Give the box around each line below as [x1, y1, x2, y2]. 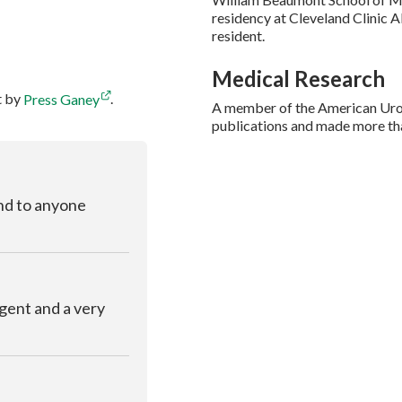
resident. [212, 27, 265, 45]
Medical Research [212, 66, 385, 92]
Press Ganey [23, 90, 100, 108]
